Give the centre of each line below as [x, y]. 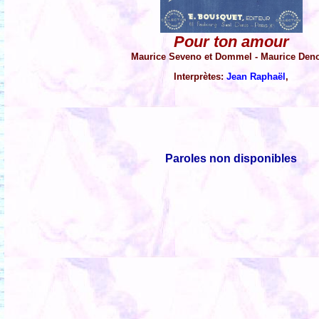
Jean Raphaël [256, 77]
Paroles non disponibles [231, 159]
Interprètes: [200, 77]
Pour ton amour [231, 42]
